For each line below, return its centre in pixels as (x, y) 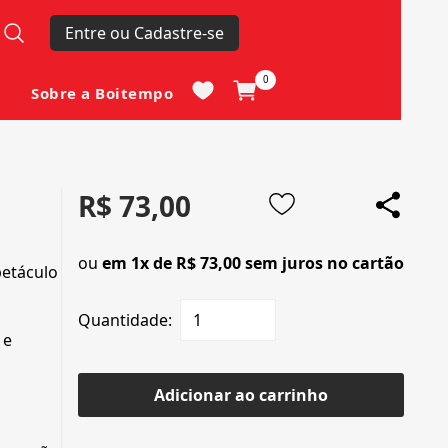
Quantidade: (125, 320)
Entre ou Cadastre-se (144, 33)
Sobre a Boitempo (102, 93)
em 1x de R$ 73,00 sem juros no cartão (253, 263)
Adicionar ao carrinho (241, 395)
